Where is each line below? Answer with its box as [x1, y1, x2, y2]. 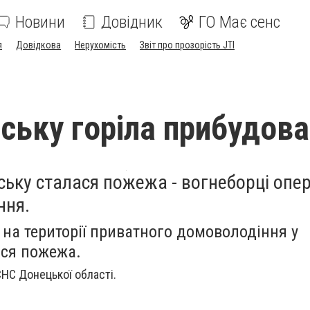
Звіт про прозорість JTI [140, 39, 235, 51]
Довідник [101, 12, 163, 32]
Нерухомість [75, 39, 126, 51]
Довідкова [16, 39, 61, 51]
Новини [15, 12, 65, 32]
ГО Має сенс [199, 12, 280, 32]
